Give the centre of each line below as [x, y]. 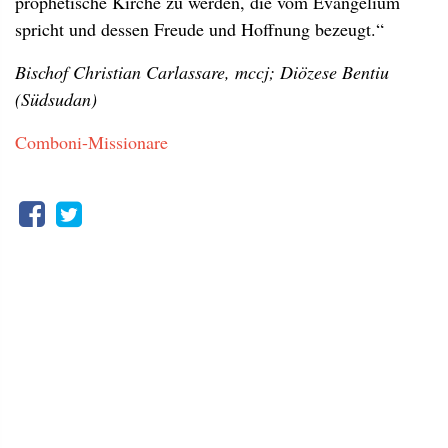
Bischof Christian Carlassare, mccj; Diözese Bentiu [202, 72]
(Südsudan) [56, 99]
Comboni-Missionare [91, 142]
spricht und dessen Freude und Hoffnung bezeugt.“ [199, 29]
